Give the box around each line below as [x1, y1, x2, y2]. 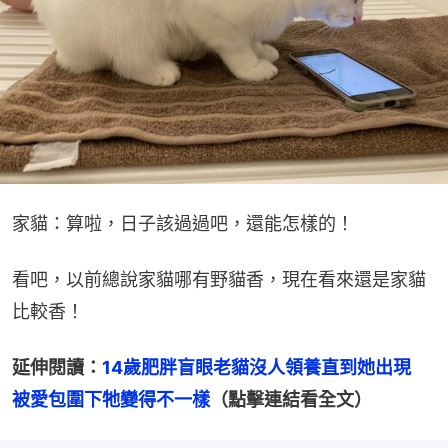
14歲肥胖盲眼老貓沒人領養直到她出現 [102, 357, 429, 379]
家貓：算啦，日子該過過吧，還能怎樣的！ [12, 213, 354, 235]
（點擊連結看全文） [210, 389, 372, 411]
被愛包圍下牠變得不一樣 [12, 389, 210, 411]
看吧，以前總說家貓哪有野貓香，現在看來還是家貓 [12, 269, 426, 291]
